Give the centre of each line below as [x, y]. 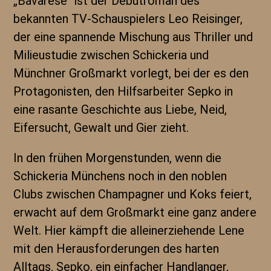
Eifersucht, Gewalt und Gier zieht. [101, 128]
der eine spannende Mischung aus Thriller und [133, 37]
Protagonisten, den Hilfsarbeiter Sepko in [123, 91]
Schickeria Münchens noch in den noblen [120, 176]
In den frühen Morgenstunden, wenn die [118, 158]
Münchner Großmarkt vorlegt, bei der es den [131, 73]
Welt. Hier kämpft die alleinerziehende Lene [129, 230]
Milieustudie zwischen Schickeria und [111, 55]
